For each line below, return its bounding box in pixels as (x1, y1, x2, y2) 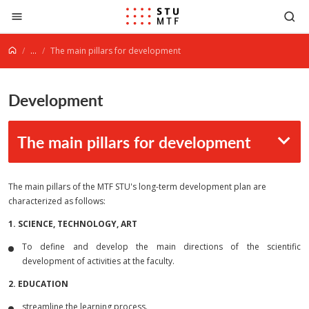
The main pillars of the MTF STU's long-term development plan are (8, 181, 266, 192)
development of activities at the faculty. (22, 255, 175, 267)
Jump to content (10, 6, 94, 21)
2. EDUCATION (8, 278, 68, 290)
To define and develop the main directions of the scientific (22, 241, 301, 252)
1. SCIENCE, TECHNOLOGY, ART (8, 218, 137, 230)
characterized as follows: (8, 195, 106, 207)
